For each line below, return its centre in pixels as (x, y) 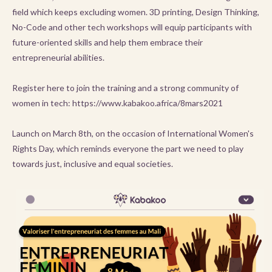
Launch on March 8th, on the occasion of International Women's (133, 133)
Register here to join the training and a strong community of (125, 88)
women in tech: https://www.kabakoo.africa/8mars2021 (117, 103)
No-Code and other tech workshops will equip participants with (132, 27)
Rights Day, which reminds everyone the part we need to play (128, 148)
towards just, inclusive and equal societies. (93, 164)
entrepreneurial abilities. (58, 57)
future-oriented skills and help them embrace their (107, 42)
